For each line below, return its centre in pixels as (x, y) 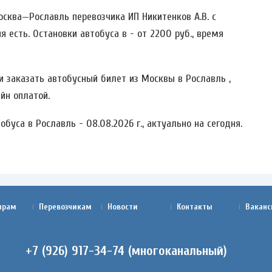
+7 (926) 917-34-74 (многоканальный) (126, 250)
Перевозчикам (65, 206)
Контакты (194, 206)
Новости (123, 206)
